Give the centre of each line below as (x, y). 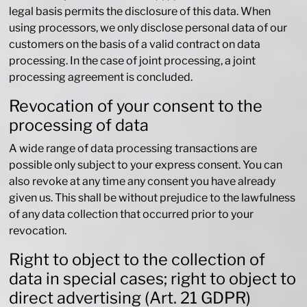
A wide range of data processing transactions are (133, 149)
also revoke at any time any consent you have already (143, 182)
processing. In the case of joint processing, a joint (133, 61)
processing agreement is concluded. (101, 77)
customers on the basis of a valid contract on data (135, 45)
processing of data (79, 125)
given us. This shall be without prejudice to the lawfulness (152, 198)
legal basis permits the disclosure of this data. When (140, 12)
